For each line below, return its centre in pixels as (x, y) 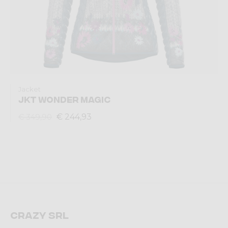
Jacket (30, 89)
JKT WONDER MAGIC (64, 99)
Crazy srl (39, 215)
